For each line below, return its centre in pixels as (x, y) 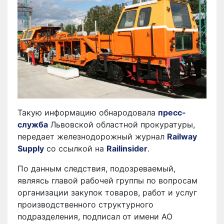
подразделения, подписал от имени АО (95, 216)
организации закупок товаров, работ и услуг (107, 192)
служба (33, 124)
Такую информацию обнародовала (88, 112)
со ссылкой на (75, 148)
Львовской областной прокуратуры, (121, 124)
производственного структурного (85, 204)
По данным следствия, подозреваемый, (96, 168)
